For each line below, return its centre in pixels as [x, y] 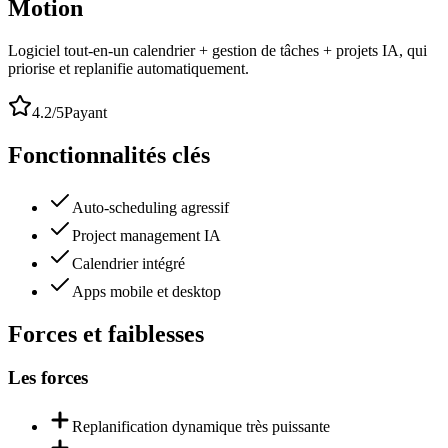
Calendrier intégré [128, 263]
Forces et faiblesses [106, 333]
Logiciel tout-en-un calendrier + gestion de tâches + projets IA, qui [217, 50]
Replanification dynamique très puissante [201, 427]
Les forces [48, 378]
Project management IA [146, 235]
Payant [85, 112]
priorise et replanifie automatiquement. [128, 68]
